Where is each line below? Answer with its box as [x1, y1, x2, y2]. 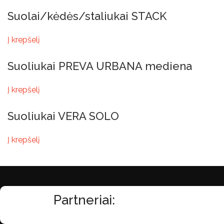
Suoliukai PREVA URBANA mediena [7, 59, 192, 72]
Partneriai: [53, 192, 115, 207]
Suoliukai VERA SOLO [7, 109, 119, 122]
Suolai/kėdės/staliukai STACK [7, 9, 166, 22]
